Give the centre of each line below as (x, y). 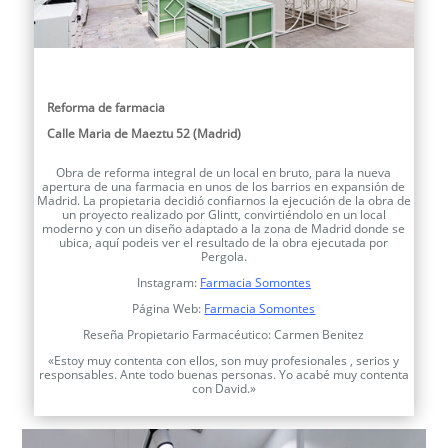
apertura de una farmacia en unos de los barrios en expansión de (224, 186)
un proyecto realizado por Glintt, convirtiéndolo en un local (223, 214)
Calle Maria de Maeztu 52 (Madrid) (143, 133)
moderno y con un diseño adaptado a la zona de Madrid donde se (224, 228)
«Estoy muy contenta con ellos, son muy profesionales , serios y (224, 360)
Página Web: (168, 308)
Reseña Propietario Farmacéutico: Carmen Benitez (224, 334)
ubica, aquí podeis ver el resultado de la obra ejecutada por (224, 242)
